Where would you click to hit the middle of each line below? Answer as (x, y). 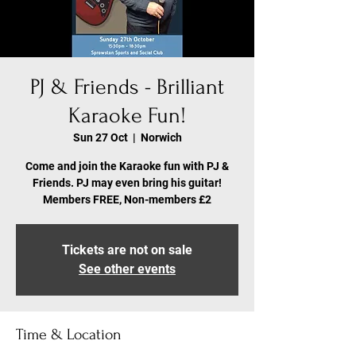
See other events (127, 269)
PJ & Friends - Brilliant (127, 87)
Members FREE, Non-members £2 (127, 199)
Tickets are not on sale (127, 250)
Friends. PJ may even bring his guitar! (127, 183)
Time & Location (69, 335)
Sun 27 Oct (100, 137)
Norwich (161, 137)
